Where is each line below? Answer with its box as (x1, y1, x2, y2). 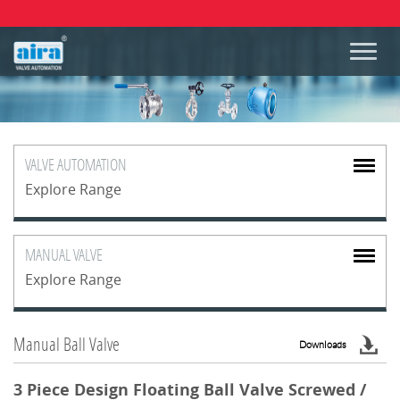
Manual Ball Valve (13, 332, 120, 355)
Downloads (299, 339, 346, 350)
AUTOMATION (57, 154, 127, 175)
